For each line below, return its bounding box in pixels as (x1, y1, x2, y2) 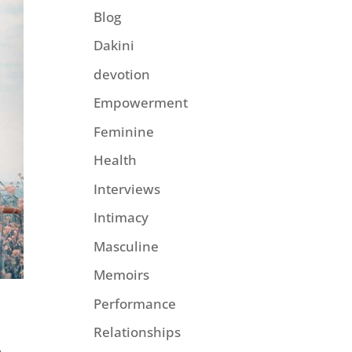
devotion (93, 64, 151, 83)
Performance (93, 294, 177, 313)
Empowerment (93, 93, 189, 112)
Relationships (93, 323, 181, 341)
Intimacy (93, 208, 149, 226)
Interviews (93, 179, 161, 198)
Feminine (93, 122, 155, 141)
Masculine (93, 236, 159, 255)
